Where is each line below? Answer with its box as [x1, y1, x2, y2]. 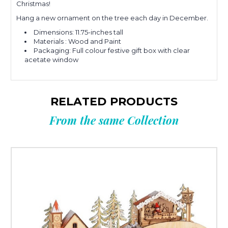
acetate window [24, 55, 79, 64]
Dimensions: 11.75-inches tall [34, 28, 124, 37]
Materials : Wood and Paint [34, 37, 122, 46]
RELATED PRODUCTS [50, 95, 178, 109]
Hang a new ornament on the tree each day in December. [16, 14, 208, 22]
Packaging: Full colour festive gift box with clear [34, 46, 190, 55]
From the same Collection [49, 112, 179, 128]
